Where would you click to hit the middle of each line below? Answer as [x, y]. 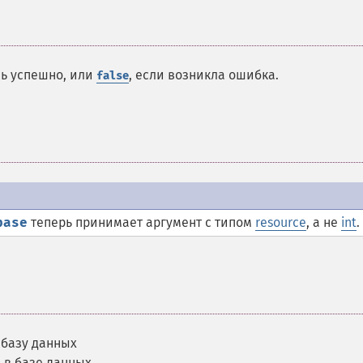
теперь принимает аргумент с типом [141, 222]
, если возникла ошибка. [204, 75]
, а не [324, 222]
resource [281, 222]
